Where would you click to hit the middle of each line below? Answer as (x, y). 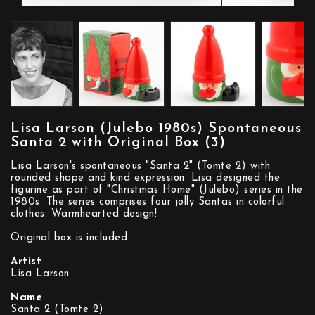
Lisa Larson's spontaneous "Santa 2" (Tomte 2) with (140, 166)
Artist (26, 262)
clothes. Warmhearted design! (84, 214)
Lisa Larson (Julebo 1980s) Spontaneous (156, 129)
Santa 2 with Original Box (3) (118, 143)
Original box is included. (70, 238)
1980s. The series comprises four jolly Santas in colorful (148, 202)
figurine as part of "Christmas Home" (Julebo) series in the (157, 190)
